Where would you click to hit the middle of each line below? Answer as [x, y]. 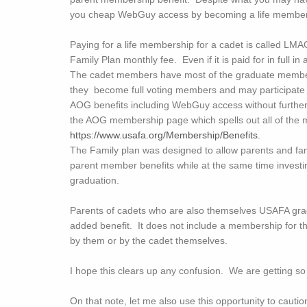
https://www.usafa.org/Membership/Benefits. [165, 135]
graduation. [100, 180]
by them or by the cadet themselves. [151, 241]
